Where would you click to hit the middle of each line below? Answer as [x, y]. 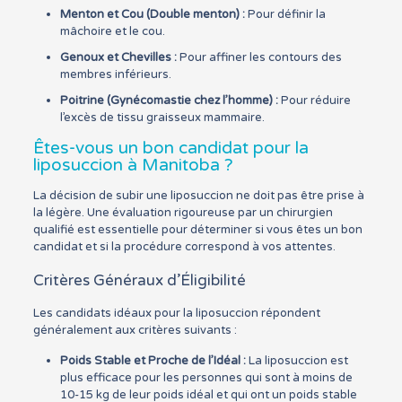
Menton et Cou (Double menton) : [152, 14]
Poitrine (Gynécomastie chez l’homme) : [169, 100]
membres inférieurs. [115, 74]
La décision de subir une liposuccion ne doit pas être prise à [198, 196]
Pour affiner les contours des [259, 57]
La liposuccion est [297, 361]
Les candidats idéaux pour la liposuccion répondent [176, 313]
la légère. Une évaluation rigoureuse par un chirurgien [183, 213]
